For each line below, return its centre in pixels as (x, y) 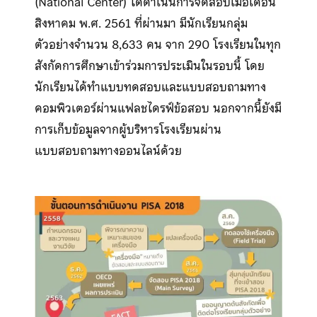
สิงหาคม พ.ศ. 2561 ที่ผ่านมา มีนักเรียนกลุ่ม (141, 23)
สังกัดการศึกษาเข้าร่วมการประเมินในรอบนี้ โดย (149, 65)
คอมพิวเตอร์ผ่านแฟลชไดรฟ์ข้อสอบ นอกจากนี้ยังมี (158, 108)
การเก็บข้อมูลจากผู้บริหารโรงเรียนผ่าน (128, 129)
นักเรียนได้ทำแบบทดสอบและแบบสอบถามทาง (150, 87)
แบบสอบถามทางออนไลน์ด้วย (108, 150)
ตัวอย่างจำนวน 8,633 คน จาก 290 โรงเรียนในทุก (157, 44)
